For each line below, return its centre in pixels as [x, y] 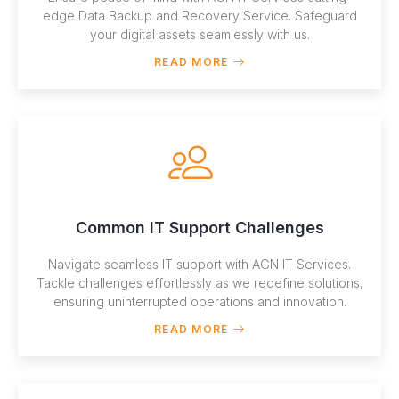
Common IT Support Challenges [199, 227]
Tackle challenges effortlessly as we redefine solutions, [199, 282]
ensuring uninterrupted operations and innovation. [199, 301]
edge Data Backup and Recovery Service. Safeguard [199, 15]
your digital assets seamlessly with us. [199, 34]
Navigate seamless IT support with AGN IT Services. [199, 264]
